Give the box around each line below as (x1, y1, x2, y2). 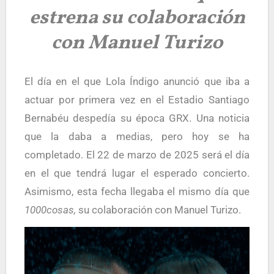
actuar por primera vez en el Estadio (24, 94, 209, 106)
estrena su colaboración (29, 4, 245, 32)
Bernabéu (24, 112, 68, 124)
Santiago (209, 94, 250, 106)
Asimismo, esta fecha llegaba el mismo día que (24, 185, 250, 198)
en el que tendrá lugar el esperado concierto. (24, 167, 250, 179)
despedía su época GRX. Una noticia (68, 112, 250, 124)
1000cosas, (24, 204, 76, 216)
